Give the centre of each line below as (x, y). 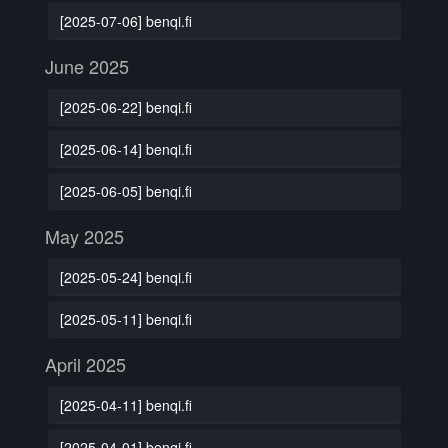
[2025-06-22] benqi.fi (125, 106)
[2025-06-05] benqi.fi (125, 190)
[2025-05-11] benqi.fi (125, 318)
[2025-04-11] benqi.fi (125, 404)
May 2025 (84, 236)
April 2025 (85, 364)
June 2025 (87, 66)
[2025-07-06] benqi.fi (125, 20)
